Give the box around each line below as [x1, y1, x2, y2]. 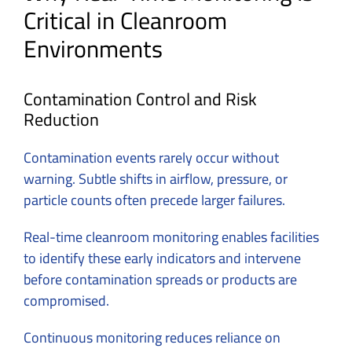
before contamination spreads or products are [24, 266, 297, 292]
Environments [24, 26, 163, 71]
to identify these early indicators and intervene [24, 244, 301, 271]
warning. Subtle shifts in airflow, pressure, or [24, 165, 288, 192]
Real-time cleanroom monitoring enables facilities [24, 223, 319, 250]
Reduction [24, 102, 99, 136]
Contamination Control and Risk [24, 82, 257, 115]
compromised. [24, 287, 109, 313]
